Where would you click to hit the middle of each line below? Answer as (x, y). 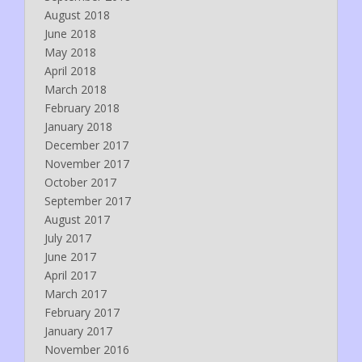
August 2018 (77, 15)
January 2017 (78, 330)
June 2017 (70, 256)
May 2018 (70, 52)
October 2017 (80, 182)
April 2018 (70, 70)
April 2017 (70, 275)
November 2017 (87, 163)
